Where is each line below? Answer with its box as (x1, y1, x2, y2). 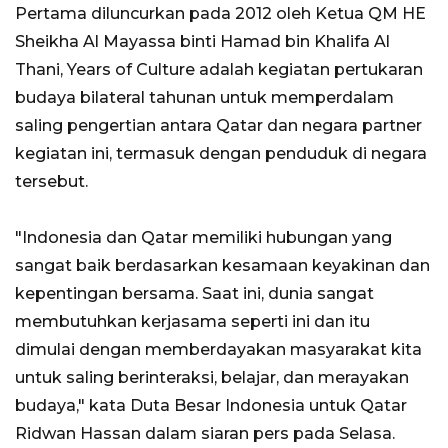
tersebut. (15, 172, 88, 192)
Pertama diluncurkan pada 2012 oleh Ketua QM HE (15, 4, 426, 24)
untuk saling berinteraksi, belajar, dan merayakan (15, 368, 409, 388)
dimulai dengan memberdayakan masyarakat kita (15, 340, 422, 360)
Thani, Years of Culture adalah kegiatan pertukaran (15, 60, 423, 80)
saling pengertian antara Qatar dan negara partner (15, 116, 422, 136)
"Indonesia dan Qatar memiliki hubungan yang (15, 228, 392, 248)
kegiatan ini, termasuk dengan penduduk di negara (15, 144, 427, 164)
